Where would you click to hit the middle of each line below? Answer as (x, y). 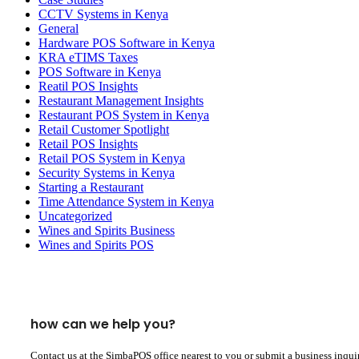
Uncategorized (75, 216)
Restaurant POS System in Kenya (124, 115)
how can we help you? (103, 325)
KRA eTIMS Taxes (88, 58)
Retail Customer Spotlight (104, 130)
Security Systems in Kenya (107, 173)
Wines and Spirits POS (96, 245)
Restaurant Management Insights (121, 101)
